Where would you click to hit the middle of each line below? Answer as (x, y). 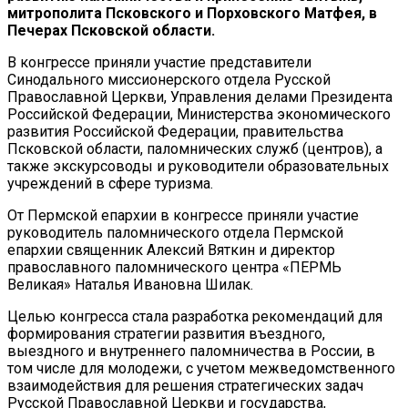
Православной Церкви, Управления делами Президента (200, 97)
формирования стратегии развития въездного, (166, 333)
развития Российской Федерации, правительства (175, 131)
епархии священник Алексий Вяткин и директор (171, 250)
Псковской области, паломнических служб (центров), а (195, 148)
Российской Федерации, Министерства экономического (199, 114)
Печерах (37, 30)
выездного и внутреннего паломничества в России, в (191, 351)
